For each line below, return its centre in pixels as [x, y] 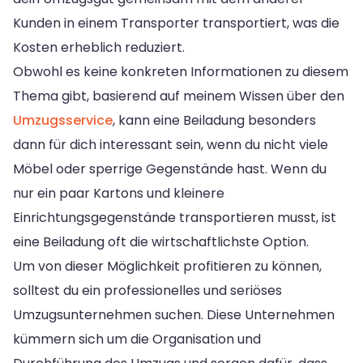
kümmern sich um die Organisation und [137, 339]
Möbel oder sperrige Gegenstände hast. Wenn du [170, 169]
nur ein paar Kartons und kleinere [119, 193]
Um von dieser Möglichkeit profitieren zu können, [167, 266]
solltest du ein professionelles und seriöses [147, 290]
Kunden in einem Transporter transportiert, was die [176, 23]
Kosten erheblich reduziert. [99, 47]
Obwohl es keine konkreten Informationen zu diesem [181, 71]
